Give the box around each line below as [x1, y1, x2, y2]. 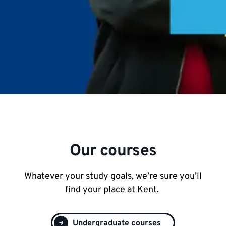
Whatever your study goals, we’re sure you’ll [24, 170, 202, 182]
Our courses [69, 141, 157, 161]
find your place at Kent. [65, 184, 161, 196]
